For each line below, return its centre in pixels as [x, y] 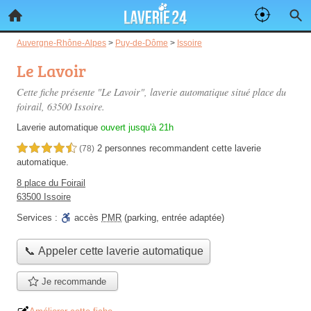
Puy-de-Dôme [142, 43]
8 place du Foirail [51, 183]
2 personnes [123, 148]
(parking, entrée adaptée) [173, 218]
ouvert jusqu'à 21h [137, 127]
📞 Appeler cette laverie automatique [114, 251]
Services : [39, 218]
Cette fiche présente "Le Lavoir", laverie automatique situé [135, 92]
